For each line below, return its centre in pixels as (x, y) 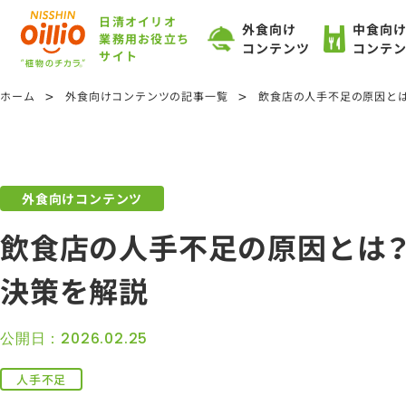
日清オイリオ (138, 22)
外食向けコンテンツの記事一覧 (147, 96)
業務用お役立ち (145, 39)
